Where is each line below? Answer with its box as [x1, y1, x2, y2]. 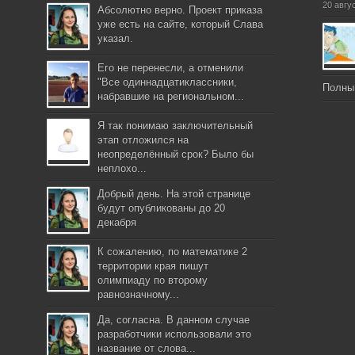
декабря [97, 216, 137, 228]
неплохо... [97, 162, 147, 174]
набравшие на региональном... [97, 90, 245, 102]
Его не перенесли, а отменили [97, 62, 244, 74]
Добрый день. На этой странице [97, 188, 251, 200]
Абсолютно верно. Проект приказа [97, 4, 263, 16]
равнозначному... [97, 288, 180, 300]
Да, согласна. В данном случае [97, 314, 250, 326]
